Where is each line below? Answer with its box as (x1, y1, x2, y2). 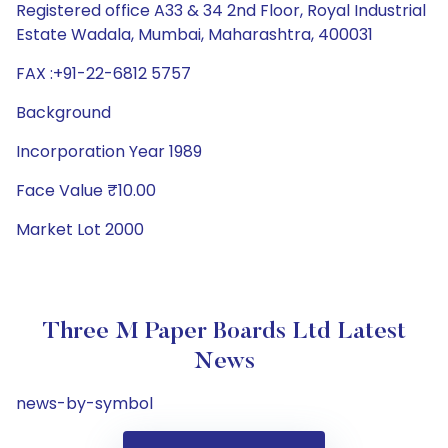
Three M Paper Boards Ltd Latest (42, 320, 406, 344)
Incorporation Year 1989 (16, 140, 202, 163)
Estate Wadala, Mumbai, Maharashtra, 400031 (16, 23, 373, 46)
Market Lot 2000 (16, 218, 144, 241)
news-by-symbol (16, 392, 153, 415)
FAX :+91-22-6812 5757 (16, 62, 191, 85)
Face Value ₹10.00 (16, 179, 156, 202)
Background (16, 101, 111, 124)
